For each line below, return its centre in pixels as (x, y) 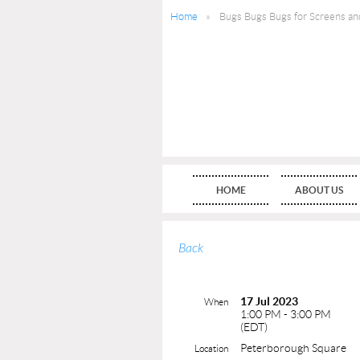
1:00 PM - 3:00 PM (286, 314)
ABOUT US (319, 190)
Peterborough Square (293, 348)
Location (211, 348)
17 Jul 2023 (269, 301)
